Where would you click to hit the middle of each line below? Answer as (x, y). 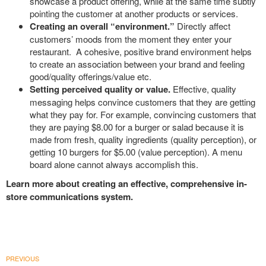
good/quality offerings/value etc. (91, 77)
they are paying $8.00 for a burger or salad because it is (137, 127)
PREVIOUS (23, 259)
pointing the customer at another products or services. (134, 14)
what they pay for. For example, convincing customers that (143, 115)
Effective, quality (203, 89)
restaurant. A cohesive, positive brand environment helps (141, 52)
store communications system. (69, 196)
